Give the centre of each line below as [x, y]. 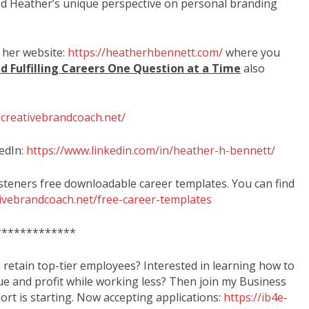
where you [252, 52]
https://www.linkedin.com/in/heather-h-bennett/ [151, 150]
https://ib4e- [256, 297]
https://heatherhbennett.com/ [146, 52]
